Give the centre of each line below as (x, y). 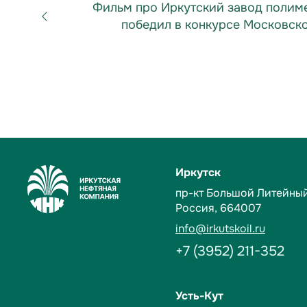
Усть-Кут (199, 296)
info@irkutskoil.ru (220, 229)
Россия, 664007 (218, 208)
